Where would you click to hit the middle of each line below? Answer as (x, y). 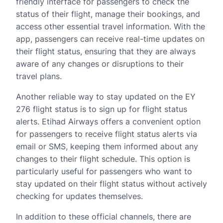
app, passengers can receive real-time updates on (110, 39)
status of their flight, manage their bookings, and (108, 14)
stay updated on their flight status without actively (111, 184)
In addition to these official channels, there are (104, 217)
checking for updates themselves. (79, 196)
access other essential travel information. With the (111, 26)
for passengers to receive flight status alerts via (107, 134)
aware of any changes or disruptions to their (100, 64)
